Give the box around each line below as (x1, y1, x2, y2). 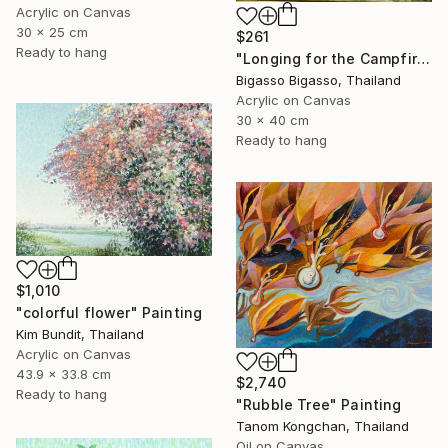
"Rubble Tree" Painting (236, 395, 402, 413)
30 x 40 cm (236, 112, 309, 129)
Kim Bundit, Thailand (16, 326, 144, 343)
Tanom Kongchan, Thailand (236, 417, 409, 434)
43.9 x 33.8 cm (16, 366, 111, 383)
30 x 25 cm (16, 24, 88, 41)
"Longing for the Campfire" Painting (416, 50, 430, 68)
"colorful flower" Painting (16, 304, 203, 322)
